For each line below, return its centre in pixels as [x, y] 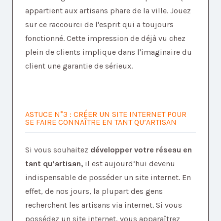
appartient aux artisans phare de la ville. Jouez [108, 10]
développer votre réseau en [141, 149]
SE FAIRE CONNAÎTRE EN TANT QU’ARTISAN [101, 122]
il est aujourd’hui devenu [129, 163]
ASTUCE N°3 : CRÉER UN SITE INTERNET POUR [106, 114]
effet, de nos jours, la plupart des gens [94, 191]
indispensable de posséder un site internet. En [108, 177]
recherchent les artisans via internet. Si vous [104, 205]
